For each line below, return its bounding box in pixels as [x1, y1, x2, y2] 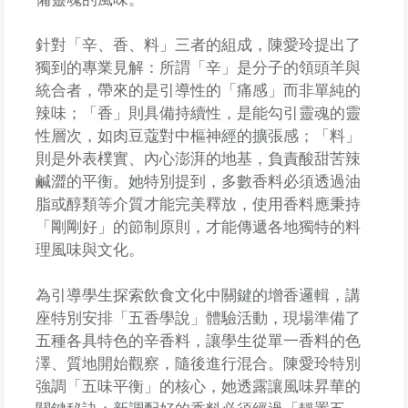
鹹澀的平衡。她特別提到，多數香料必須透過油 [35, 172, 361, 190]
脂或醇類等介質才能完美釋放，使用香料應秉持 [35, 195, 361, 213]
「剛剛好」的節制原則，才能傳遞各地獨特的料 [35, 218, 361, 236]
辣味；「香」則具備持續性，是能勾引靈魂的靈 [35, 104, 361, 122]
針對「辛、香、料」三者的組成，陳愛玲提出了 [35, 36, 361, 54]
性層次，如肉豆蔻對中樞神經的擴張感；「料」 [35, 127, 361, 145]
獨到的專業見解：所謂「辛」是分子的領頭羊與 [35, 58, 361, 76]
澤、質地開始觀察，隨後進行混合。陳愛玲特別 [35, 354, 361, 372]
